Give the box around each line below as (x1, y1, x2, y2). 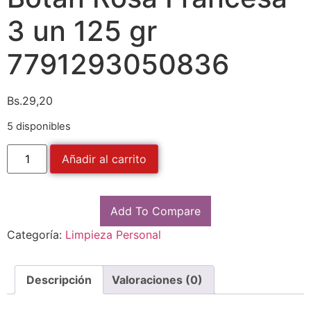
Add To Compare (110, 203, 201, 218)
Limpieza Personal (65, 227, 161, 242)
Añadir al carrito (62, 151, 147, 166)
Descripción (26, 272, 92, 287)
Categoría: (7, 227, 65, 242)
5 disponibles (7, 120, 71, 133)
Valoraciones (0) (112, 272, 203, 287)
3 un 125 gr (7, 14, 157, 48)
